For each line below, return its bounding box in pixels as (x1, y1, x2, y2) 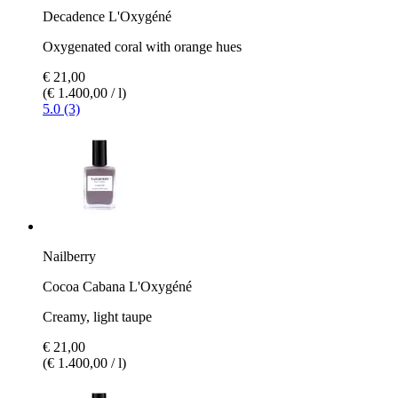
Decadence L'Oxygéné (43, 8, 171, 24)
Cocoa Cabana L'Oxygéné (43, 278, 192, 294)
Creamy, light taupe (43, 308, 152, 324)
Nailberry (43, 248, 96, 264)
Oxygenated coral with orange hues (43, 38, 242, 54)
